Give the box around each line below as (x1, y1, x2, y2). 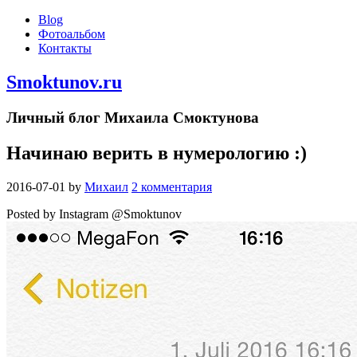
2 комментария (131, 179, 212, 194)
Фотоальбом (38, 27, 105, 41)
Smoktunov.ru (6, 71, 122, 92)
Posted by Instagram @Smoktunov (6, 206, 182, 221)
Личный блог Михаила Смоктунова (6, 108, 259, 126)
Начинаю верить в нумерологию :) (6, 142, 307, 163)
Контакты (38, 41, 92, 55)
